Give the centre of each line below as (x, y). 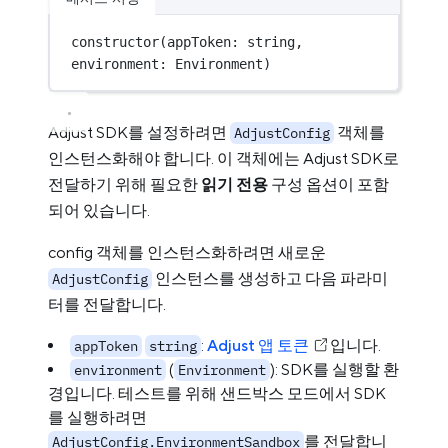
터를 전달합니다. (107, 304)
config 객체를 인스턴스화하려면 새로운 (187, 252)
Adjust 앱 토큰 (258, 345)
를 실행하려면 (97, 417)
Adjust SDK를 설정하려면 (139, 132)
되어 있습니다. (99, 210)
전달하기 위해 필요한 (124, 184)
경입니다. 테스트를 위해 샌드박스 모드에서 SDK (217, 393)
